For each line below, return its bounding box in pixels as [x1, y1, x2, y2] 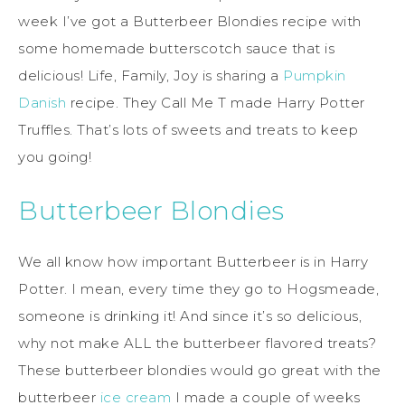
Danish [18, 93, 66, 111]
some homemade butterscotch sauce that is [18, 39, 334, 57]
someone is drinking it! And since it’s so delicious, [18, 306, 362, 325]
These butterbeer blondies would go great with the [18, 361, 381, 379]
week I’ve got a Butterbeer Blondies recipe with [18, 12, 362, 30]
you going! [18, 147, 91, 165]
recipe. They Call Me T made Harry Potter [66, 93, 365, 111]
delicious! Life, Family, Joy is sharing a [18, 66, 283, 84]
